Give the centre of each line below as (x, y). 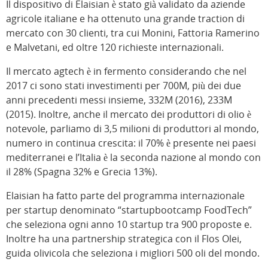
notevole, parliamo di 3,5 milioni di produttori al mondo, (133, 129)
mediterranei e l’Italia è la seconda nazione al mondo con (133, 158)
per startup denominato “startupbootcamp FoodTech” (129, 210)
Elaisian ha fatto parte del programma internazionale (125, 196)
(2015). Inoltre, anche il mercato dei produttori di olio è (129, 115)
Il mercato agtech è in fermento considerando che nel (126, 71)
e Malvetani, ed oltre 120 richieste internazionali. (115, 48)
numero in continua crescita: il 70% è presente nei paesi (131, 143)
